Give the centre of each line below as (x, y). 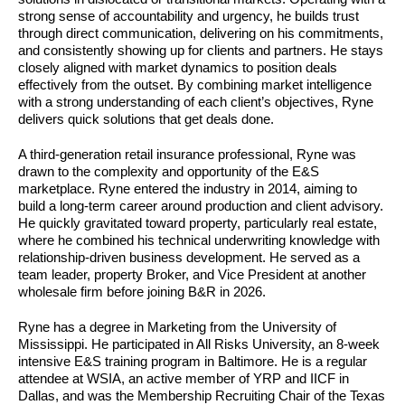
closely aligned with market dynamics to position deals (178, 67)
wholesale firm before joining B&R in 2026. (142, 292)
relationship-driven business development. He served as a (189, 257)
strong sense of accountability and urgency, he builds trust (188, 16)
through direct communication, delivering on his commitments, (201, 33)
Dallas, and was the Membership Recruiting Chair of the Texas (202, 396)
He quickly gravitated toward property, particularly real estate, (198, 223)
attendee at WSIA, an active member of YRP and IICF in (184, 378)
